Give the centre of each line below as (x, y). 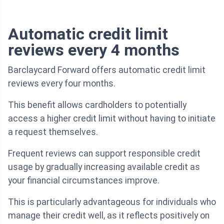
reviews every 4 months (94, 50)
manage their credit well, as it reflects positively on (109, 216)
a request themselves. (53, 132)
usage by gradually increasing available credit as (104, 167)
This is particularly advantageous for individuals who (112, 202)
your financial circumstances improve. (84, 181)
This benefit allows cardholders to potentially (97, 105)
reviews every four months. (62, 84)
